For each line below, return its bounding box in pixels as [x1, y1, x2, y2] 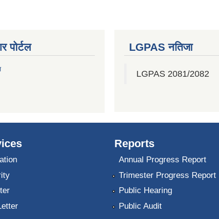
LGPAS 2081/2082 [136, 69, 209, 79]
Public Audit [118, 201, 162, 211]
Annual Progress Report [118, 155, 206, 165]
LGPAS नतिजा [129, 41, 193, 53]
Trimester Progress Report [118, 170, 216, 180]
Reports [114, 137, 154, 150]
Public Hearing [118, 186, 172, 196]
